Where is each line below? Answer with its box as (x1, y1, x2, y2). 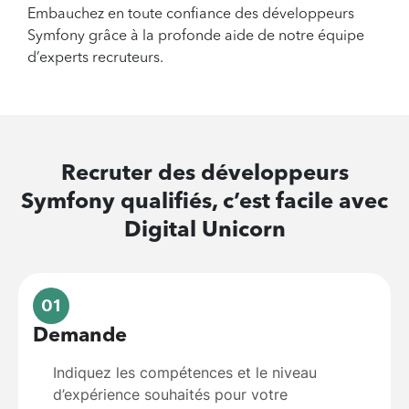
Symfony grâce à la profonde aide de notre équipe (27, 29, 364, 45)
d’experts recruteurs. (27, 51, 163, 67)
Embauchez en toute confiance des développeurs (27, 7, 354, 23)
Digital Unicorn (123, 220, 286, 243)
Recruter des (60, 163, 201, 186)
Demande (33, 326, 127, 347)
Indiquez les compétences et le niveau (53, 362, 317, 383)
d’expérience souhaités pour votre (53, 384, 288, 405)
